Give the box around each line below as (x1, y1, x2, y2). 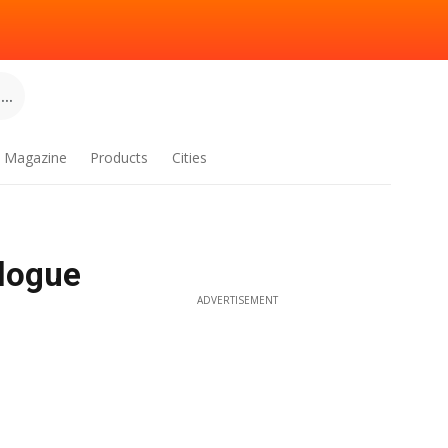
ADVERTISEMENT (196, 293, 278, 307)
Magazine (3, 148, 67, 167)
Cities (172, 148, 208, 167)
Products (90, 148, 149, 167)
